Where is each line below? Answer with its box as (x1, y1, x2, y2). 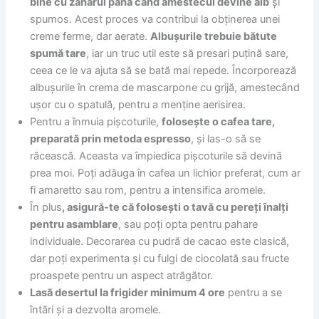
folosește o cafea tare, (162, 115, 276, 129)
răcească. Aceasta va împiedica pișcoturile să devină (30, 150, 283, 163)
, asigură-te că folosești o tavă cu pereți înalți (62, 201, 289, 214)
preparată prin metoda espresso (30, 132, 192, 146)
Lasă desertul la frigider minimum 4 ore (30, 286, 226, 300)
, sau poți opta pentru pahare (118, 218, 258, 231)
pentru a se (225, 286, 283, 300)
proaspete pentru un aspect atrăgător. (30, 269, 214, 283)
